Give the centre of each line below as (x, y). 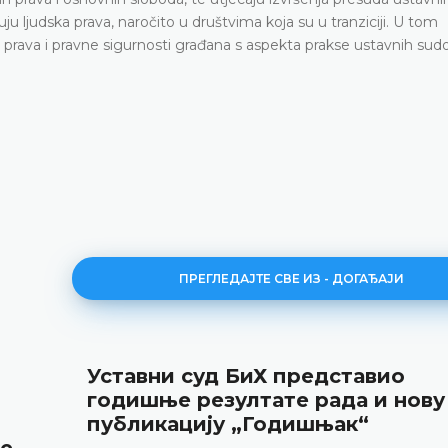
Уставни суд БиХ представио (246, 375)
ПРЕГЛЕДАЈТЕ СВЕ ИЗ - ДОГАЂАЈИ (292, 278)
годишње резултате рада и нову (266, 399)
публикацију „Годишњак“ (228, 423)
